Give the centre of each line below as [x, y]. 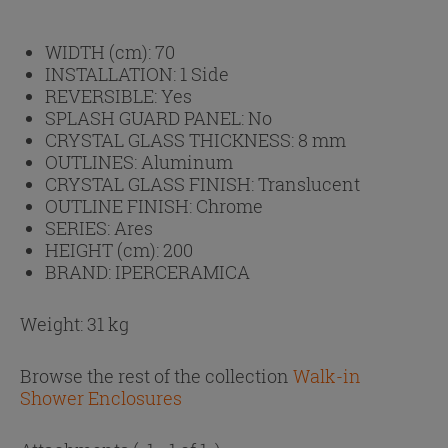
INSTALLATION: [112, 74]
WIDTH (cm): [100, 52]
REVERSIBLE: [103, 96]
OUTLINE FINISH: [120, 206]
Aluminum [187, 162]
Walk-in [327, 376]
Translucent [309, 184]
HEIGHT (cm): [104, 250]
